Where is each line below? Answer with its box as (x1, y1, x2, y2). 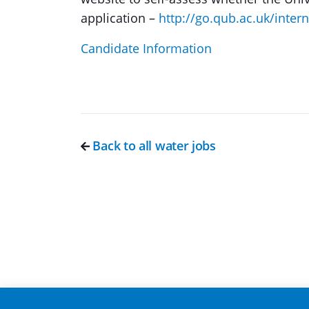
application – (81, 10, 159, 26)
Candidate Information (81, 40, 212, 57)
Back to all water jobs (89, 137, 216, 154)
